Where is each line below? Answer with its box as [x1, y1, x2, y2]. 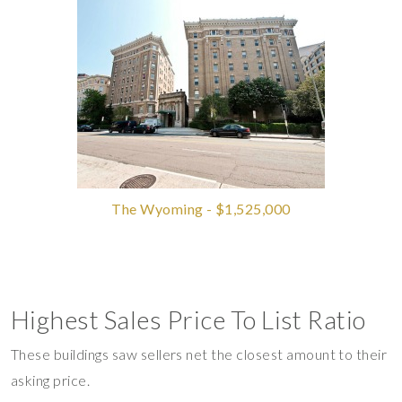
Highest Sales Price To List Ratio [11, 303, 366, 335]
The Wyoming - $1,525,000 [111, 199, 291, 217]
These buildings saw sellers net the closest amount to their [11, 345, 388, 363]
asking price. [11, 371, 91, 389]
